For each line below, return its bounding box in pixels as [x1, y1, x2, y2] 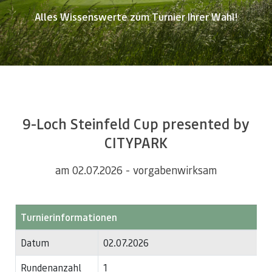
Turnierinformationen [21, 211, 117, 223]
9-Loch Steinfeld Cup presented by [22, 114, 250, 133]
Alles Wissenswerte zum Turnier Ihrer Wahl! [35, 9, 237, 23]
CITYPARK [104, 133, 168, 152]
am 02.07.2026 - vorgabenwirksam [55, 163, 217, 177]
